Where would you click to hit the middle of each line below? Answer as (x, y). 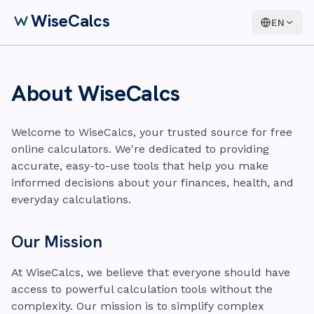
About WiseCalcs (96, 93)
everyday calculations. (71, 199)
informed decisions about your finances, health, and (152, 183)
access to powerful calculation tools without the (142, 289)
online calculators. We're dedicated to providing (140, 149)
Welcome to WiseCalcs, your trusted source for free (152, 132)
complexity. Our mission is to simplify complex (138, 306)
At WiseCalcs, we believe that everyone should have (151, 272)
